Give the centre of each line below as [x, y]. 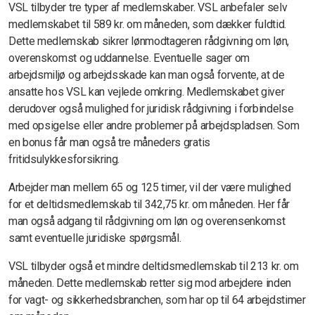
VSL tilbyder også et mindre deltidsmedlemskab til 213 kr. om [154, 266]
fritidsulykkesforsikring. [64, 159]
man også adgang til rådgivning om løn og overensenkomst [147, 221]
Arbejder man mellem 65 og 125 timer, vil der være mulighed [150, 187]
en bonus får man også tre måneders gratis [109, 142]
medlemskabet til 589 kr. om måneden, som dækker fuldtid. [148, 24]
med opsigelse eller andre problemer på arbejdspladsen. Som [154, 125]
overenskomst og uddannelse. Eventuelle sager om [129, 58]
